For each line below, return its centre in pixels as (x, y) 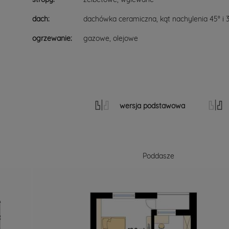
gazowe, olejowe (111, 38)
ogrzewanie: (52, 38)
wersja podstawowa (152, 106)
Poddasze (159, 156)
